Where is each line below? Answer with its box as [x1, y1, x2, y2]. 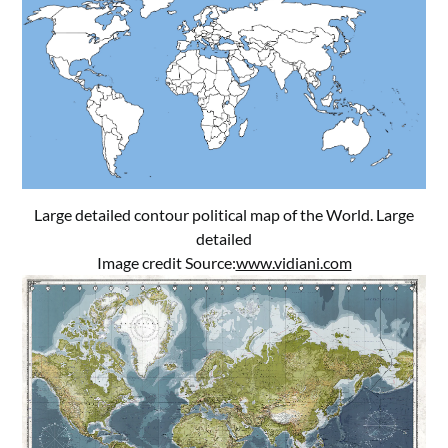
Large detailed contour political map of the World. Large [34, 205, 414, 225]
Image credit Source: [96, 253, 236, 273]
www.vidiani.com [235, 253, 352, 273]
